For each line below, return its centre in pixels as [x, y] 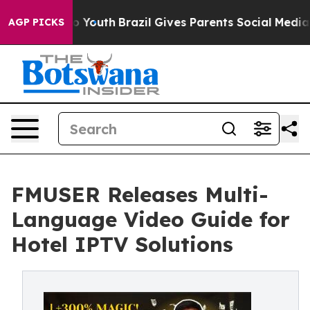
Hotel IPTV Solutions [122, 244]
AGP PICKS [36, 22]
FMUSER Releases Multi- [140, 194]
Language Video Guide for [151, 219]
